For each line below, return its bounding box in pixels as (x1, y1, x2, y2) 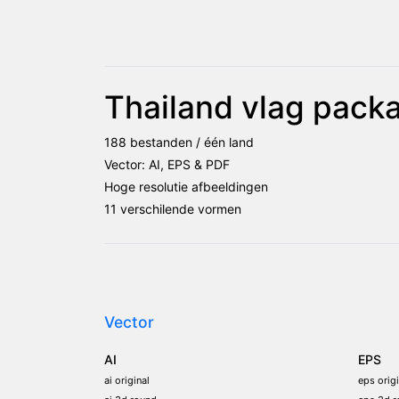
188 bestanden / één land (104, 134, 254, 150)
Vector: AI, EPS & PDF (104, 156, 230, 172)
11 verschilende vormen (104, 200, 241, 216)
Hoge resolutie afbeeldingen (104, 178, 268, 194)
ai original (104, 373, 150, 387)
